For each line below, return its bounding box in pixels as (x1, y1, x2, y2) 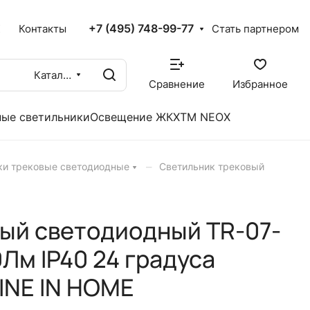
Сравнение (149, 78, 205, 91)
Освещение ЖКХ (90, 111, 180, 124)
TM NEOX (180, 111, 230, 124)
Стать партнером (212, 23, 299, 35)
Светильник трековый (159, 161, 264, 172)
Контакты (19, 22, 67, 35)
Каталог (63, 69, 71, 82)
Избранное (232, 78, 288, 91)
